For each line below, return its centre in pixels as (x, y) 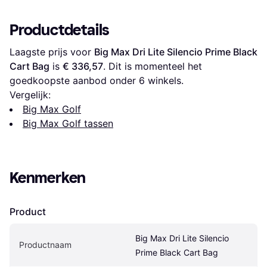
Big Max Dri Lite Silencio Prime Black (176, 52)
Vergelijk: (30, 95)
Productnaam (45, 245)
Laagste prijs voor (52, 52)
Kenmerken (48, 178)
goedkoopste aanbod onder (74, 81)
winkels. (164, 81)
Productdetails (60, 30)
